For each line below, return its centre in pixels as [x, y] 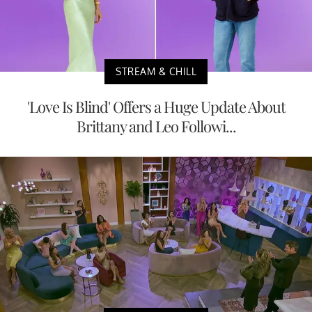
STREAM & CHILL [156, 71]
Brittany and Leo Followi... [156, 126]
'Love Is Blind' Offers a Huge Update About [156, 107]
